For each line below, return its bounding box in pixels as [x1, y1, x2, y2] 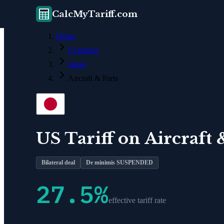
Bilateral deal [41, 158, 75, 166]
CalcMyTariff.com [52, 8, 137, 19]
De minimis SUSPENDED [86, 158, 153, 166]
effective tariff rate [108, 195, 166, 204]
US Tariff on [36, 128, 144, 148]
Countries [68, 46, 98, 54]
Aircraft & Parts [68, 74, 118, 82]
